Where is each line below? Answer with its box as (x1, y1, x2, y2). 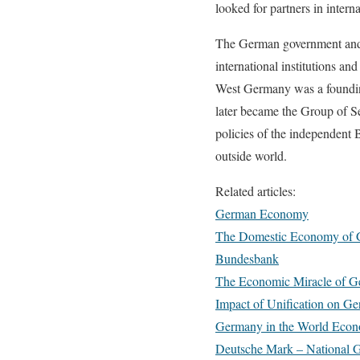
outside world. (215, 147, 287, 164)
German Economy (215, 205, 309, 222)
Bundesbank (215, 250, 279, 267)
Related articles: (215, 182, 296, 199)
